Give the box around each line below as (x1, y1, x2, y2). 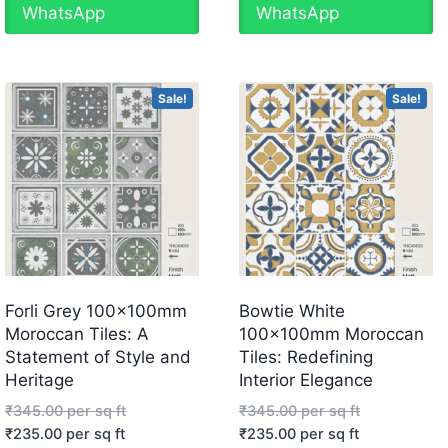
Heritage (4, 370, 74, 391)
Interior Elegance (238, 370, 373, 391)
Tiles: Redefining (238, 347, 373, 368)
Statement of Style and (4, 347, 191, 368)
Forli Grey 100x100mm (4, 301, 187, 322)
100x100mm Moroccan (238, 324, 424, 345)
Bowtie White (238, 301, 345, 322)
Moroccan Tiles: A (4, 324, 149, 345)
